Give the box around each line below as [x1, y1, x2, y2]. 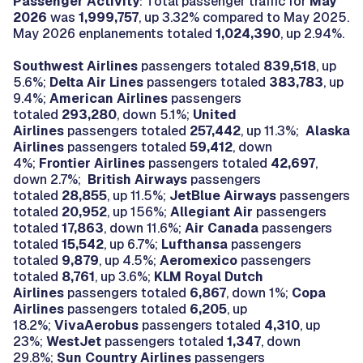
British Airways [88, 170, 187, 188]
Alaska [305, 122, 350, 139]
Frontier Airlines [39, 154, 145, 172]
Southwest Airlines [13, 57, 138, 75]
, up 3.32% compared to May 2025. [139, 8, 349, 26]
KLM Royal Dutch [151, 267, 263, 285]
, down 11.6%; [104, 219, 185, 237]
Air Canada [185, 219, 258, 237]
